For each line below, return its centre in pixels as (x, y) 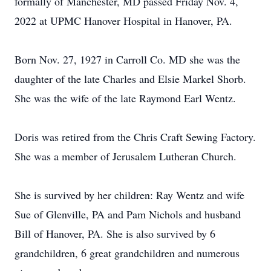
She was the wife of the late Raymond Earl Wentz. (125, 98)
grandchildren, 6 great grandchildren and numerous (127, 253)
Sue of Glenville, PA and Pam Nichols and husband (128, 214)
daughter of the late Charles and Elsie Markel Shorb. (130, 79)
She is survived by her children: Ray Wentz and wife (129, 195)
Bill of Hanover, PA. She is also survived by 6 (115, 233)
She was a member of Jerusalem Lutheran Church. (126, 156)
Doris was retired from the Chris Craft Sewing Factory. (135, 137)
